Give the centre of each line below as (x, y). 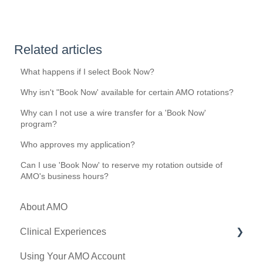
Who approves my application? (78, 144)
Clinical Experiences (63, 232)
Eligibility (52, 257)
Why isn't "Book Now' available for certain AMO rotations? (127, 92)
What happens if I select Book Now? (88, 71)
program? (39, 124)
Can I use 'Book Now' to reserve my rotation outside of (122, 165)
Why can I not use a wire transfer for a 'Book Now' (114, 112)
